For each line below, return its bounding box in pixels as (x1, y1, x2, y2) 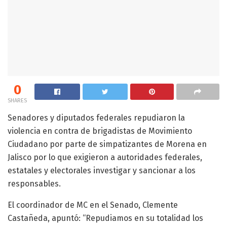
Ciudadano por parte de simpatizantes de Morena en (8, 139, 207, 149)
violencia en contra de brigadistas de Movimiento (8, 126, 192, 136)
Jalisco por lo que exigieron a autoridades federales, (8, 152, 202, 162)
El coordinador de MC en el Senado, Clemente (8, 200, 178, 210)
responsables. (8, 178, 61, 188)
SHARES (8, 97, 27, 104)
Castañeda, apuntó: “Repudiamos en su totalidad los (8, 213, 203, 223)
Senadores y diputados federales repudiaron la (8, 112, 185, 123)
